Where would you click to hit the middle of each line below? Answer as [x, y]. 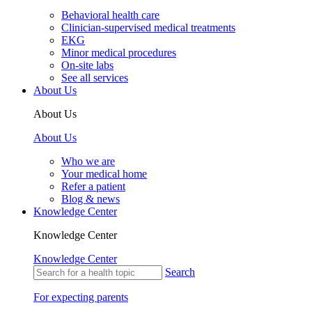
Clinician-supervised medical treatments [148, 28]
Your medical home [104, 174]
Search [180, 272]
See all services [95, 78]
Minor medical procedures [119, 53]
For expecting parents [81, 297]
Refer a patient [93, 187]
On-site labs [87, 65]
